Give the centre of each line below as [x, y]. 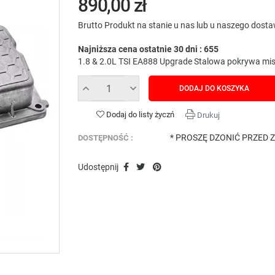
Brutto [91, 25]
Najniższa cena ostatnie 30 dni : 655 [148, 49]
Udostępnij [98, 167]
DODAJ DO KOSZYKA [214, 89]
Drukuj [207, 115]
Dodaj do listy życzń [140, 115]
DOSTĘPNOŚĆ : [106, 138]
